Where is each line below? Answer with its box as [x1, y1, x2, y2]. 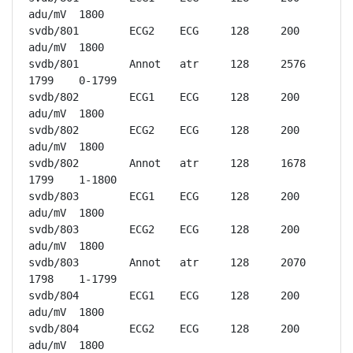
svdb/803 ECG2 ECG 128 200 [28, 223, 79, 236]
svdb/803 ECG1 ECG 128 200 [28, 190, 79, 203]
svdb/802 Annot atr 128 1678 [28, 157, 79, 169]
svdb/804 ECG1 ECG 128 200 [28, 289, 79, 302]
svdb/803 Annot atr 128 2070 [28, 256, 79, 269]
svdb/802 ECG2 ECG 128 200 [28, 124, 79, 136]
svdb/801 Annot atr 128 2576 [28, 58, 79, 70]
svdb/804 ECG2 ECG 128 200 [28, 322, 79, 335]
